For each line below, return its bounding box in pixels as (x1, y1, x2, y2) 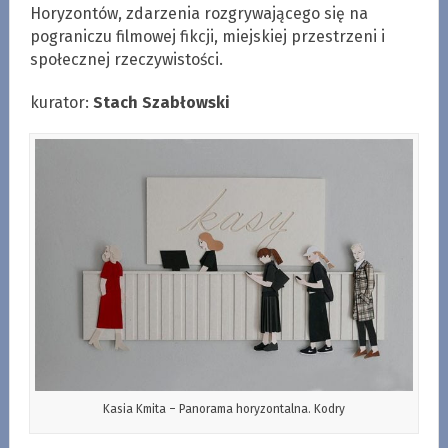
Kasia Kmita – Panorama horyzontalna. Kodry (102, 401, 345, 416)
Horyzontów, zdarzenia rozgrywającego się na (29, 3, 368, 23)
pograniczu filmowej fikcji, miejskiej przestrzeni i (29, 26, 385, 46)
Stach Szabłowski (92, 92, 230, 112)
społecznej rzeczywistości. (29, 49, 223, 69)
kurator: (29, 92, 93, 112)
